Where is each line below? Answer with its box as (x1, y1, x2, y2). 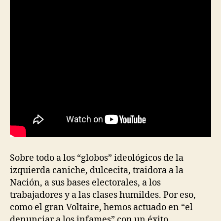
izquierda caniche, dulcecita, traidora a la (10, 164, 184, 176)
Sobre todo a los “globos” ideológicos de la (10, 152, 184, 164)
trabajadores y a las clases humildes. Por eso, (10, 189, 196, 201)
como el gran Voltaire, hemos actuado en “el (10, 201, 193, 213)
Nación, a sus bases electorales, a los (10, 177, 161, 188)
